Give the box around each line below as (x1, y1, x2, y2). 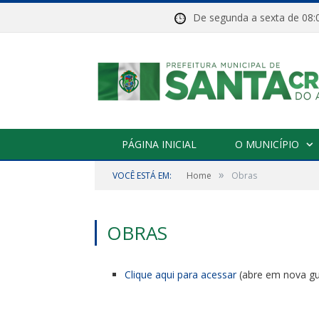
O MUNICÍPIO (235, 137, 299, 151)
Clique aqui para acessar (125, 268, 236, 281)
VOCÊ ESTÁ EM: (113, 169, 172, 182)
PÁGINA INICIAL (122, 137, 197, 151)
